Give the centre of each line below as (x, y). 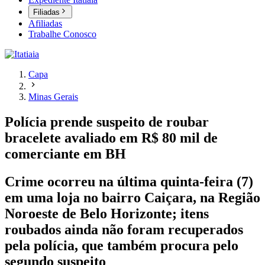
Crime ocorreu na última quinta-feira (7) (129, 182)
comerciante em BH (65, 154)
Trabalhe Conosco (62, 34)
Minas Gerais (53, 97)
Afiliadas (45, 24)
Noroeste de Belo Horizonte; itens (107, 214)
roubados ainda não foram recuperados (124, 230)
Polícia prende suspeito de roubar (107, 122)
